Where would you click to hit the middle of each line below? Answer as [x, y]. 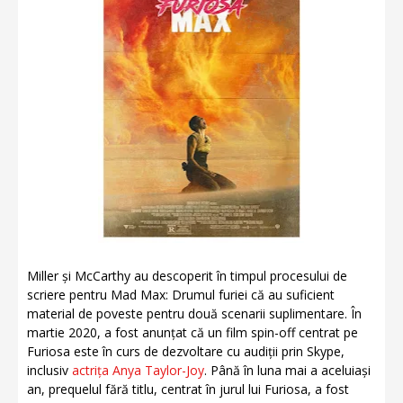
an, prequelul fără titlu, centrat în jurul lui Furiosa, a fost [188, 389]
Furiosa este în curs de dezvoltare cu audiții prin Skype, [186, 351]
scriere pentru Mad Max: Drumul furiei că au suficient [181, 295]
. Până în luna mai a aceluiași [287, 370]
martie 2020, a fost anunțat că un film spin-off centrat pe [193, 332]
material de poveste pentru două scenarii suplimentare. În [194, 313]
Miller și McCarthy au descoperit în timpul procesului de [187, 276]
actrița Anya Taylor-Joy [138, 370]
